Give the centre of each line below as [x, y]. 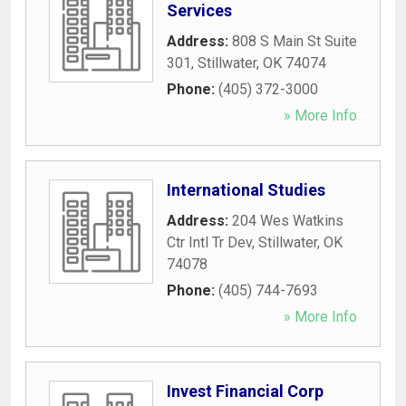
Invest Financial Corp [245, 391]
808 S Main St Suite [295, 41]
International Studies [246, 189]
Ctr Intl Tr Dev [209, 242]
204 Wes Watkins [288, 220]
